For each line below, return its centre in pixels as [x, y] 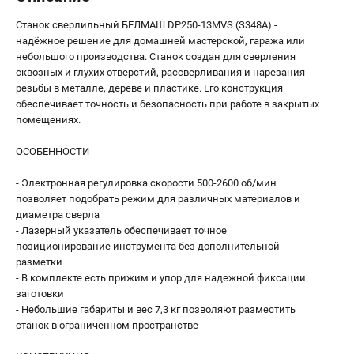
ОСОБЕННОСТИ [53, 151]
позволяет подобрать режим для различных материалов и [158, 198]
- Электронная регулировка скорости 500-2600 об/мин [146, 183]
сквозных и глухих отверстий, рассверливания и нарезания [160, 72]
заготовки [40, 293]
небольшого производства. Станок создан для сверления [156, 56]
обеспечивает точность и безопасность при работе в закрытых [168, 104]
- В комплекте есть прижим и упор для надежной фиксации [161, 277]
